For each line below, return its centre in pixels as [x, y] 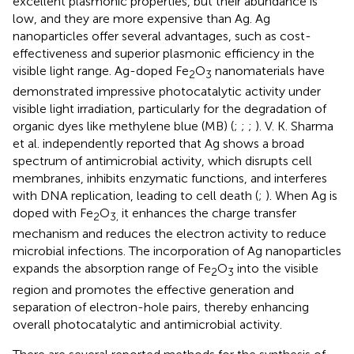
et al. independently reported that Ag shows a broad [158, 144]
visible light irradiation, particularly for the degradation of [169, 109]
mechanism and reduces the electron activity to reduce [169, 234]
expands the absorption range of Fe [112, 269]
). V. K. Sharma [294, 126]
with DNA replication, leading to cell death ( [136, 196]
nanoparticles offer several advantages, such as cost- [162, 36]
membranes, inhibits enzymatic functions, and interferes [170, 179]
